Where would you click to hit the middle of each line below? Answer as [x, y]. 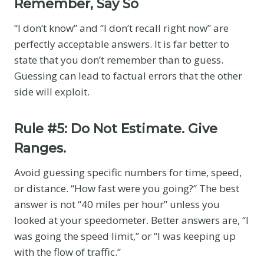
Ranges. [40, 148]
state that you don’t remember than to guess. [119, 60]
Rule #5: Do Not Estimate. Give [116, 128]
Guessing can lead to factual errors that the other [128, 75]
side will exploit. [52, 91]
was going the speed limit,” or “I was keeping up [125, 236]
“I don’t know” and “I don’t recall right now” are [121, 28]
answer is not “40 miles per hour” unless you [117, 204]
